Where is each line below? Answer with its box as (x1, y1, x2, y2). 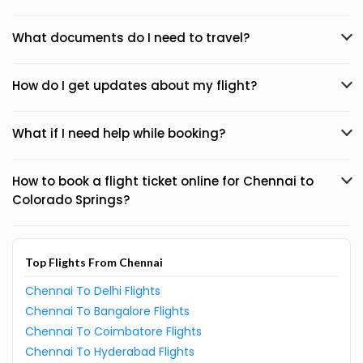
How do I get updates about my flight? (12, 77, 257, 94)
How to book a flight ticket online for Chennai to (12, 173, 314, 190)
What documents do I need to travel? (12, 29, 250, 46)
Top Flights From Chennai (25, 255, 163, 269)
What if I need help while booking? (12, 125, 225, 142)
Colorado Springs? (12, 191, 130, 208)
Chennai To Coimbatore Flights (25, 323, 202, 340)
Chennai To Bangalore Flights (25, 303, 190, 319)
